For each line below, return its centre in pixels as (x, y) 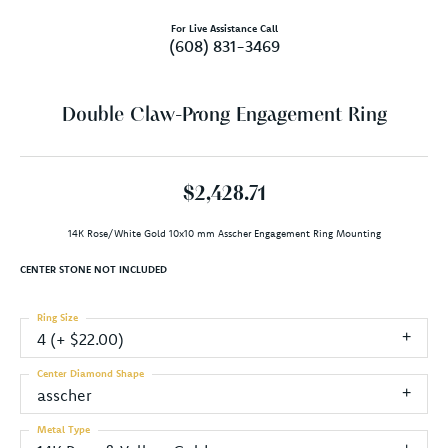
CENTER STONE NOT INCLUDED (93, 269)
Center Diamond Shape (90, 373)
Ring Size (57, 317)
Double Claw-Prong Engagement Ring (224, 115)
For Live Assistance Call (224, 28)
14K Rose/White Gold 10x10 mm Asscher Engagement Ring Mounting (224, 233)
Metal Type (63, 429)
